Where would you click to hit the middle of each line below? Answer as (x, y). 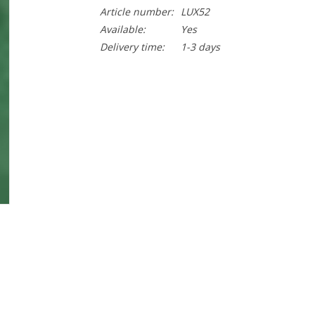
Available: (122, 29)
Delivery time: (132, 47)
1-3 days (200, 47)
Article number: (136, 12)
